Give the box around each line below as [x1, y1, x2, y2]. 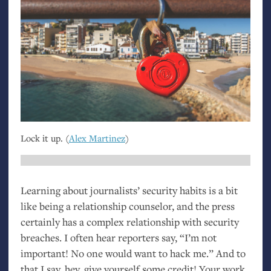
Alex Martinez [68, 131, 125, 144]
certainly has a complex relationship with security [20, 215, 239, 229]
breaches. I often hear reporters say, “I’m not [20, 230, 217, 245]
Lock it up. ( [20, 131, 69, 144]
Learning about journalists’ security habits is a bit [20, 183, 238, 198]
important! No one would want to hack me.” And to [20, 246, 246, 261]
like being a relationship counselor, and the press [20, 199, 235, 214]
